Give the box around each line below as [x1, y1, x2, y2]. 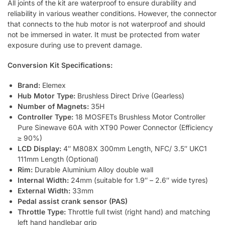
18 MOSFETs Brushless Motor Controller [73, 113, 205, 122]
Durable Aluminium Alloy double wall [35, 165, 153, 174]
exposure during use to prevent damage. [8, 40, 142, 49]
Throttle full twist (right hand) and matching [66, 207, 210, 216]
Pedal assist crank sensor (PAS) [18, 197, 128, 206]
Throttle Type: [18, 207, 66, 216]
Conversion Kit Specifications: [8, 60, 113, 69]
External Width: [18, 186, 70, 195]
